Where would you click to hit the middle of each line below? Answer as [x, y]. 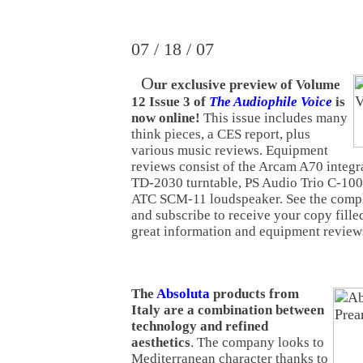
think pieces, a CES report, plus [221, 134]
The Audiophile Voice [271, 101]
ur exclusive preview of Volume [247, 84]
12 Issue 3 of [170, 101]
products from [254, 293]
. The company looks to [257, 342]
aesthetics [161, 342]
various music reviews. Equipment [230, 150]
